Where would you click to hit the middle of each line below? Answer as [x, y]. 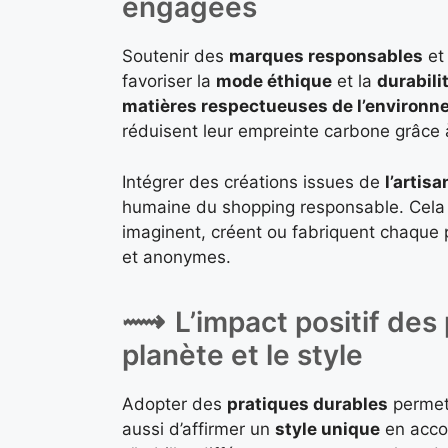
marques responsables [326, 56]
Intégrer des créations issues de [253, 181]
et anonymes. [176, 256]
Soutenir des [175, 56]
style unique [327, 429]
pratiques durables [307, 404]
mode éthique [274, 81]
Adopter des [174, 404]
